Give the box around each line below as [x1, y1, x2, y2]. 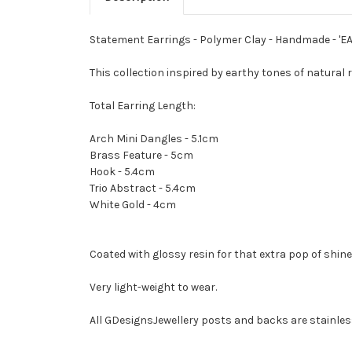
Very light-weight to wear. [90, 280, 217, 295]
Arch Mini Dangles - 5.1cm [90, 132, 218, 146]
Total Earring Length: [90, 99, 198, 113]
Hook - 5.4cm [90, 165, 155, 179]
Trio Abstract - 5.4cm [90, 181, 196, 196]
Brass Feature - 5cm [90, 148, 193, 163]
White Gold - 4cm [90, 198, 176, 212]
